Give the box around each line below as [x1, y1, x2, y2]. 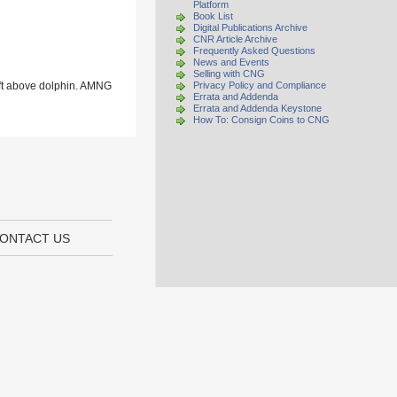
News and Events [193, 57, 269, 67]
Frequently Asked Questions [193, 45, 315, 56]
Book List [193, 11, 233, 21]
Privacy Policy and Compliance [193, 80, 326, 90]
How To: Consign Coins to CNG [193, 114, 330, 125]
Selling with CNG [193, 68, 265, 79]
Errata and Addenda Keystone [193, 103, 322, 113]
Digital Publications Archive [193, 22, 307, 33]
